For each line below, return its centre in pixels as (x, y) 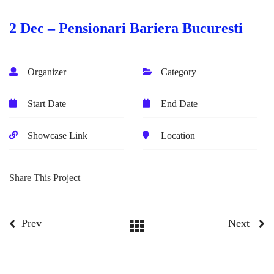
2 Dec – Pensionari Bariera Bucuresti (126, 28)
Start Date (47, 103)
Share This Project (45, 177)
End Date (180, 103)
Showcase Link (57, 135)
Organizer (47, 72)
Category (179, 72)
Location (178, 135)
